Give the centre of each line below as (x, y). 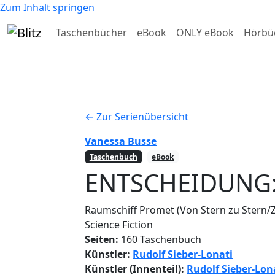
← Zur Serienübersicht (137, 116)
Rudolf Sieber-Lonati (183, 254)
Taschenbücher (91, 32)
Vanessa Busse (121, 141)
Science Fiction (119, 224)
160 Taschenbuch (160, 239)
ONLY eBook (205, 32)
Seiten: (102, 239)
